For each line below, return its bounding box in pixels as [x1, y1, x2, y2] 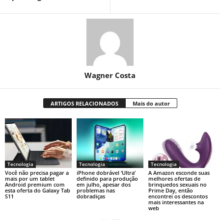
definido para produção [76, 175, 138, 183]
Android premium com [5, 181, 65, 189]
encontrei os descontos [148, 192, 208, 200]
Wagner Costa [84, 70, 136, 80]
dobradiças [76, 192, 105, 200]
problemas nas [76, 187, 115, 194]
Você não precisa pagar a [5, 169, 69, 177]
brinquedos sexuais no [148, 181, 207, 189]
